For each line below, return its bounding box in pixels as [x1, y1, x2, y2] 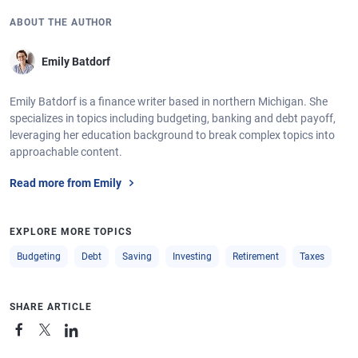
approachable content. [10, 145, 122, 158]
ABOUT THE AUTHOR [10, 17, 113, 28]
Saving [122, 251, 152, 262]
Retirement [233, 251, 279, 262]
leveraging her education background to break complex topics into [10, 129, 335, 141]
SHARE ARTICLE [10, 301, 92, 312]
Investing [173, 251, 212, 262]
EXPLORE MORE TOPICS [10, 226, 133, 237]
